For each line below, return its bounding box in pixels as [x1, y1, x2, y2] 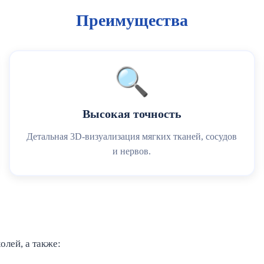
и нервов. [113, 146, 151, 156]
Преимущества [76, 11, 188, 29]
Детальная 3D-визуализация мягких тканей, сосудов [27, 131, 237, 141]
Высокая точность [82, 107, 181, 120]
